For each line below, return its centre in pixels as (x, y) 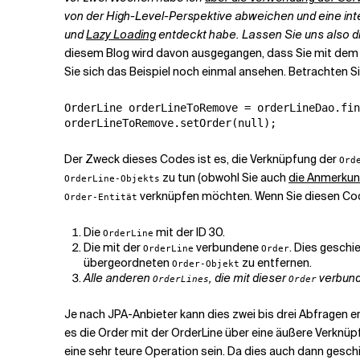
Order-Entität (101, 197)
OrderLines (181, 279)
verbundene (227, 247)
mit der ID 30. (189, 232)
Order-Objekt (206, 264)
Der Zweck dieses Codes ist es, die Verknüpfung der (202, 159)
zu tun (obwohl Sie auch (224, 178)
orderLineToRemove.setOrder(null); (170, 123)
